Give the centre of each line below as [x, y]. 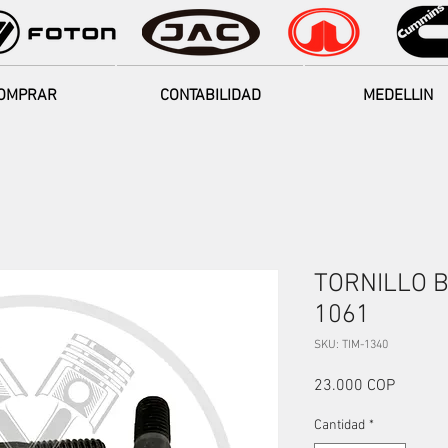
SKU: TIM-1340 [351, 345]
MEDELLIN [398, 96]
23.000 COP [354, 386]
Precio [415, 385]
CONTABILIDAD [210, 96]
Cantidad [339, 425]
